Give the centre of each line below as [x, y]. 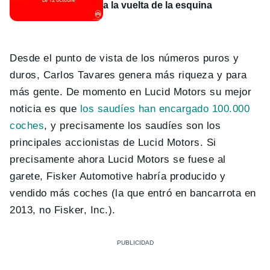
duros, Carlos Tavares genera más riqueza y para [128, 75]
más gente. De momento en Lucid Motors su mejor [131, 92]
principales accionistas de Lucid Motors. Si [113, 142]
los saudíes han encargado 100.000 [165, 108]
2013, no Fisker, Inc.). [63, 210]
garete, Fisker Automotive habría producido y [118, 176]
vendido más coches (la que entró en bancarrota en [133, 193]
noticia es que [45, 108]
